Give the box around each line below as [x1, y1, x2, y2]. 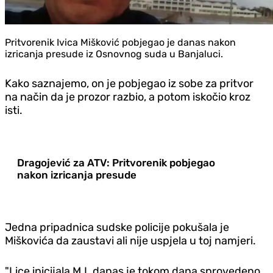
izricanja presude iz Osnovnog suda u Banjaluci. [5, 48, 223, 60]
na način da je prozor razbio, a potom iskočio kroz [5, 90, 250, 104]
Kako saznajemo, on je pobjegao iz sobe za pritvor [5, 76, 253, 90]
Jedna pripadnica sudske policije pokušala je [5, 220, 229, 234]
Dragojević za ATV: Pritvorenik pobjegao [17, 156, 215, 169]
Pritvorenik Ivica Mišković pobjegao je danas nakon [5, 36, 236, 48]
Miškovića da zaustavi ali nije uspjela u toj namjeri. [5, 233, 256, 247]
